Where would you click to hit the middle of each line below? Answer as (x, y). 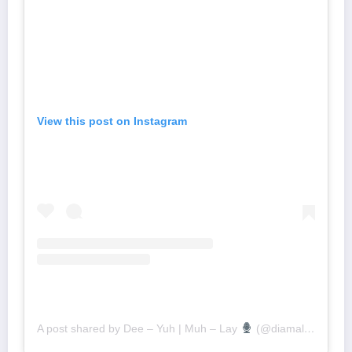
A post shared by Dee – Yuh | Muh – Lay (139, 328)
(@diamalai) (278, 328)
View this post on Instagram (112, 121)
